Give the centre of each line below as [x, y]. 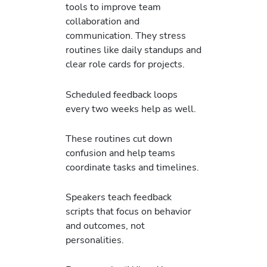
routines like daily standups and [133, 50]
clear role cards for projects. [125, 64]
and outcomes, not [105, 226]
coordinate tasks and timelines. [132, 167]
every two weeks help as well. [131, 108]
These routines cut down [119, 138]
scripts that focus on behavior [128, 211]
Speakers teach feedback [119, 197]
